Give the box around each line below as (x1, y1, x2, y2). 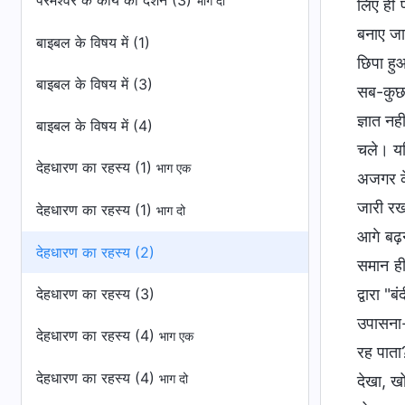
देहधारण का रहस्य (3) (36, 285, 155, 303)
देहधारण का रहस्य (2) (36, 243, 155, 261)
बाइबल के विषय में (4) (36, 117, 153, 135)
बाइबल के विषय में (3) (36, 75, 153, 93)
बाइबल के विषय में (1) (36, 33, 150, 52)
